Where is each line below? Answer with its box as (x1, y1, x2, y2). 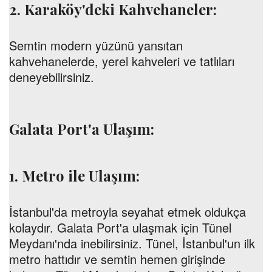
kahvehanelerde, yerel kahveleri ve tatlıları (9, 52, 234, 70)
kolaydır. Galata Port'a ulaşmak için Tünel (9, 219, 231, 236)
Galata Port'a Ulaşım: (9, 119, 154, 138)
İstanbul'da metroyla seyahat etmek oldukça (9, 203, 246, 220)
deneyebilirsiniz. (9, 68, 94, 86)
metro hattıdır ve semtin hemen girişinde (9, 250, 225, 268)
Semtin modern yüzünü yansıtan (9, 36, 183, 54)
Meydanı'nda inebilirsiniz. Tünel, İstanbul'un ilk (9, 234, 255, 252)
